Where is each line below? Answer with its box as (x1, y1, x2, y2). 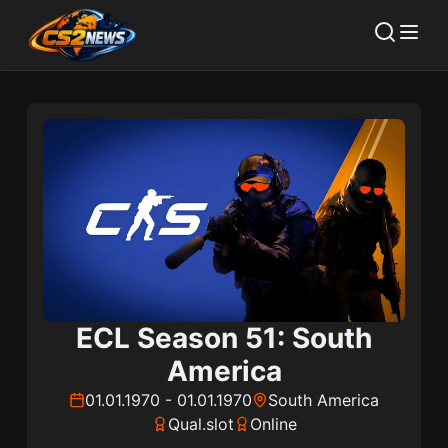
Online (249, 414, 297, 435)
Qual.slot (167, 414, 234, 435)
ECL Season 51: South (76, 321, 372, 356)
